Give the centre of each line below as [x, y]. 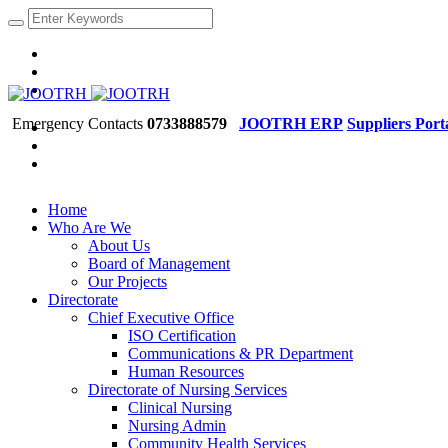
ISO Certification [182, 335]
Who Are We [89, 227]
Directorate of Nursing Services [187, 389]
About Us [119, 245]
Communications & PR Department [240, 353]
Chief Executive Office [161, 317]
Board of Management [159, 263]
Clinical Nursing [180, 407]
